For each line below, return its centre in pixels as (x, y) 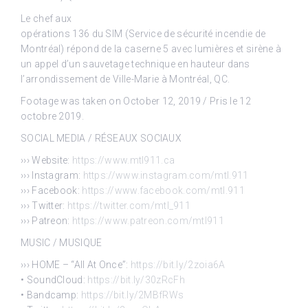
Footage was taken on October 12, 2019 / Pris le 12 (136, 101)
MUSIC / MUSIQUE (62, 242)
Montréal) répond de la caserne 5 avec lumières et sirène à (151, 48)
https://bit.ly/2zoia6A (178, 264)
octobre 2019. (52, 116)
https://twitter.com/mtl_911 (129, 205)
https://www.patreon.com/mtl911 (148, 220)
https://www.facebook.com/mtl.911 (163, 190)
